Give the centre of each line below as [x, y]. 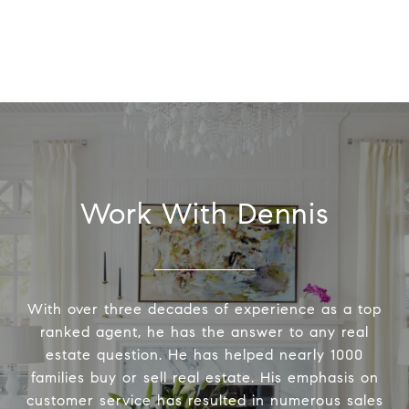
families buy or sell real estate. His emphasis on [204, 378]
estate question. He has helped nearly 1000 [204, 355]
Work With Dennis [204, 214]
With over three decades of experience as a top [204, 309]
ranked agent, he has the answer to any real [204, 332]
